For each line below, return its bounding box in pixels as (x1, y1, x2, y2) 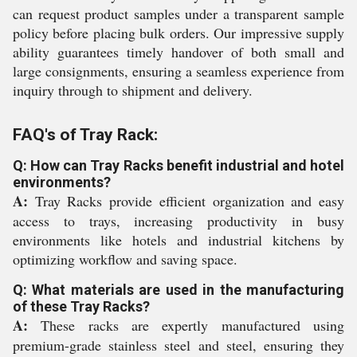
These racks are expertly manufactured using (28, 316, 344, 335)
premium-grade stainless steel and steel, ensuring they (13, 335, 344, 355)
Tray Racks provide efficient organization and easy (28, 191, 344, 210)
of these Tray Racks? (13, 298, 150, 315)
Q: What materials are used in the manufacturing (13, 281, 344, 298)
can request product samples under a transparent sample (13, 4, 344, 23)
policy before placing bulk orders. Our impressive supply (13, 23, 344, 42)
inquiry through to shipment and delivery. (13, 80, 253, 100)
